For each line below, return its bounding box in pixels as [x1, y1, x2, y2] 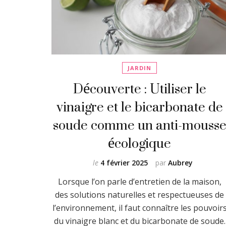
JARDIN [128, 64, 152, 72]
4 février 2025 [100, 157, 148, 167]
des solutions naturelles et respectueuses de [55, 189, 224, 200]
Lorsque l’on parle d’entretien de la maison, [58, 176, 221, 187]
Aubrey [168, 157, 193, 167]
